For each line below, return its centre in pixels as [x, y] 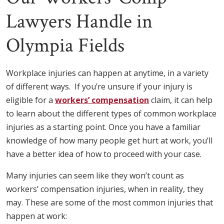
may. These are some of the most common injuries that [109, 203]
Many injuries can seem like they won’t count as [95, 176]
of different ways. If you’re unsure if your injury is [99, 87]
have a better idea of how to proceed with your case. [104, 154]
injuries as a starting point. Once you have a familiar [103, 127]
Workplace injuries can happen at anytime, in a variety [107, 73]
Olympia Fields [65, 46]
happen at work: [36, 216]
